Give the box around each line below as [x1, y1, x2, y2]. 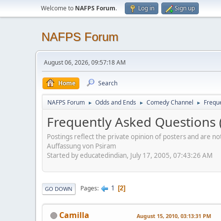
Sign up [175, 4, 195, 12]
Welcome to [41, 4, 75, 12]
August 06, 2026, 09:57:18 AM [44, 58, 126, 67]
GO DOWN [45, 184, 73, 192]
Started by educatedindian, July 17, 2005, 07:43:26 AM [47, 150, 213, 160]
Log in [138, 4, 154, 12]
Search [98, 79, 117, 87]
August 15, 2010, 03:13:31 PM [137, 212, 211, 220]
